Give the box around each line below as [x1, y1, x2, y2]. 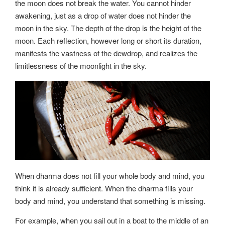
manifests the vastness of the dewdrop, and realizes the [15, 48, 197, 59]
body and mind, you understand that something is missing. [15, 195, 205, 206]
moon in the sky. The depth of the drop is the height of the [15, 23, 201, 34]
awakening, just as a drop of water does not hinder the [15, 10, 191, 21]
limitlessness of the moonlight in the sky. [15, 60, 147, 71]
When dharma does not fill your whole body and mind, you [15, 170, 204, 181]
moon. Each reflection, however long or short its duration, [15, 35, 201, 46]
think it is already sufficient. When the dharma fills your [15, 183, 193, 194]
